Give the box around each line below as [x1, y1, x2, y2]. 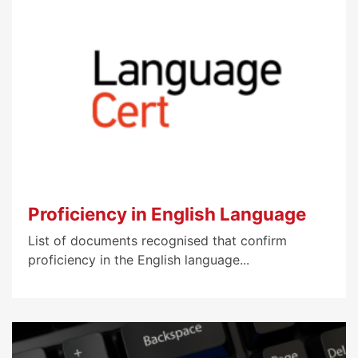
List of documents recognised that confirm [28, 233, 287, 249]
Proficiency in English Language [28, 203, 306, 225]
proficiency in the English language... [28, 252, 249, 268]
